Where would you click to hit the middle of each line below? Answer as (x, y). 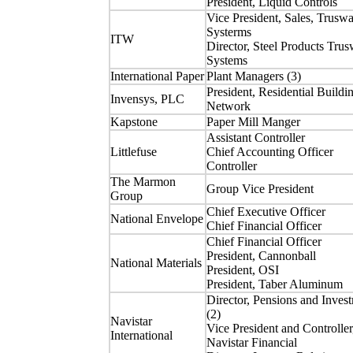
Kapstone (134, 122)
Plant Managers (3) (253, 76)
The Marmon (143, 182)
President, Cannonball (261, 256)
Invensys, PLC (147, 99)
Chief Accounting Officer (269, 152)
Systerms (229, 32)
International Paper (157, 76)
